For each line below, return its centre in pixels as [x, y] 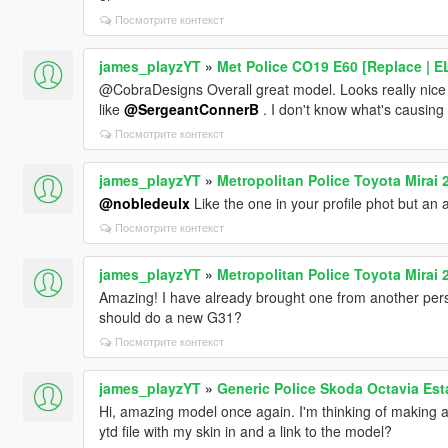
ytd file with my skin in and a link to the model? [245, 431]
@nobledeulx [144, 203]
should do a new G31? [170, 317]
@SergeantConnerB [191, 109]
